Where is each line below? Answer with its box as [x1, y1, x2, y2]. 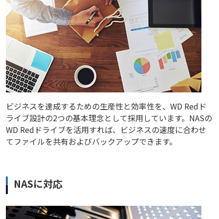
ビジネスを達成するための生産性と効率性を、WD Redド [6, 100, 206, 112]
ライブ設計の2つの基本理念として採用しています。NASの [6, 112, 212, 124]
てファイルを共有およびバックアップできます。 [6, 135, 177, 148]
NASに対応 [14, 176, 63, 191]
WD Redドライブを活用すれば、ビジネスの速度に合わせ [6, 124, 206, 136]
